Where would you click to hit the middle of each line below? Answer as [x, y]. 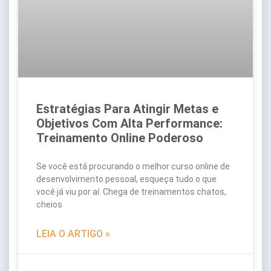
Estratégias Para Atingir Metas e [127, 109]
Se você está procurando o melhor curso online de [133, 166]
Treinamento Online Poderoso [120, 138]
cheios [49, 204]
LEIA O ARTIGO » [73, 233]
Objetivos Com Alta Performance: [129, 123]
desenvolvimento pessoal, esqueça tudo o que [126, 179]
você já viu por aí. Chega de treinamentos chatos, [131, 191]
